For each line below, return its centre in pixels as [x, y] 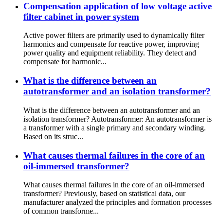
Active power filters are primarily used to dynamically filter [114, 36]
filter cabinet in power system [81, 17]
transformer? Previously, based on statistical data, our [104, 194]
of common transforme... [61, 211]
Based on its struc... [53, 136]
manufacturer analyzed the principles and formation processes [118, 202]
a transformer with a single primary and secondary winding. [115, 127]
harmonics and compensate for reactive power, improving [111, 44]
